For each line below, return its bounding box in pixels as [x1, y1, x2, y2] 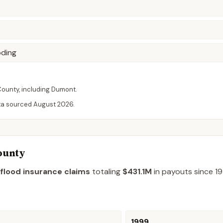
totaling [92, 166, 122, 177]
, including [19, 85, 51, 94]
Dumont [51, 85, 76, 94]
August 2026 [33, 100, 73, 109]
